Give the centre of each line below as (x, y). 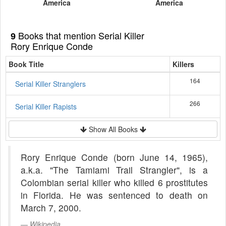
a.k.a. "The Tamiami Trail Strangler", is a (114, 169)
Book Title (26, 64)
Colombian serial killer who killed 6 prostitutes (114, 182)
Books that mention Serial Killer (80, 35)
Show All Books (113, 129)
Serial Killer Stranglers (50, 83)
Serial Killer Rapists (46, 106)
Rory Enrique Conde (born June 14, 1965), (114, 157)
